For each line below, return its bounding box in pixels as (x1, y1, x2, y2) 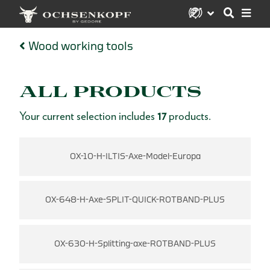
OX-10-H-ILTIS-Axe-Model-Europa (69, 151, 201, 161)
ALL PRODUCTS (19, 82, 201, 101)
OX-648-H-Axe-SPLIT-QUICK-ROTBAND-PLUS (45, 195, 225, 205)
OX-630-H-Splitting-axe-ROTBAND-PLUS (54, 239, 216, 248)
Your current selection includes (19, 109, 157, 124)
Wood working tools (28, 40, 133, 52)
